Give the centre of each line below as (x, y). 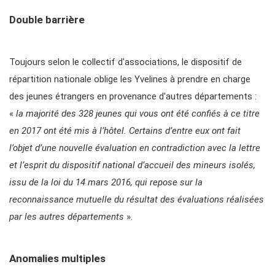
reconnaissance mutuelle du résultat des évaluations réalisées (137, 200)
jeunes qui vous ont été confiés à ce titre (178, 114)
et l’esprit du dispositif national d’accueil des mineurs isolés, (132, 165)
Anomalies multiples (57, 259)
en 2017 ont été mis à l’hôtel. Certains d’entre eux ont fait (125, 131)
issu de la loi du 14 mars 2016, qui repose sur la (106, 183)
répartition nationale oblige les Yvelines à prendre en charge (130, 79)
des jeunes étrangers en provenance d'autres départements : (133, 97)
